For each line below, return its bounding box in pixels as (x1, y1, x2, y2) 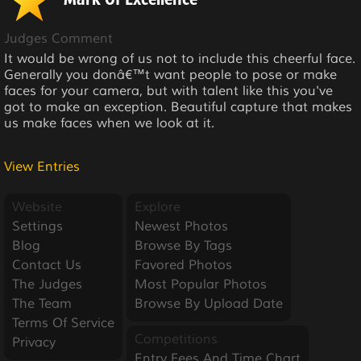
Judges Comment (4, 30, 113, 47)
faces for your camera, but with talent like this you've (4, 82, 333, 99)
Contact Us (12, 256, 81, 273)
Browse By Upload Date (135, 295, 283, 312)
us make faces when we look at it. (4, 114, 214, 131)
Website (12, 198, 62, 215)
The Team (12, 295, 72, 312)
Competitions (135, 330, 218, 347)
